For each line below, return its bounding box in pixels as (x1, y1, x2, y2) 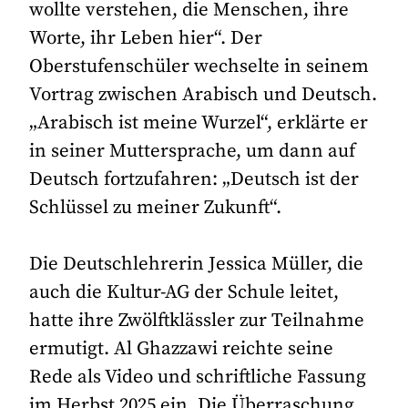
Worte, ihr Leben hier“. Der (29, 26, 263, 51)
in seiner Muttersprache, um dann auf (29, 139, 356, 164)
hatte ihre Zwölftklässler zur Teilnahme (29, 309, 365, 333)
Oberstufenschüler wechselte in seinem (29, 55, 370, 79)
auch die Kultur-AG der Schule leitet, (29, 280, 340, 305)
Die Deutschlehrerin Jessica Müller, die (29, 252, 364, 277)
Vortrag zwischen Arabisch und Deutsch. (29, 83, 378, 107)
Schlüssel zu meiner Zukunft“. (29, 196, 282, 220)
